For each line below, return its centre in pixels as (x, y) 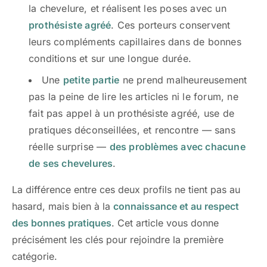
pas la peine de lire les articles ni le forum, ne (133, 97)
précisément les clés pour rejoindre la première (118, 240)
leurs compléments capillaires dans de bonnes (135, 42)
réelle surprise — (69, 147)
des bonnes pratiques (62, 223)
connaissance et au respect (176, 206)
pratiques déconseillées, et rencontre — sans (132, 130)
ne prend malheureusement (183, 80)
